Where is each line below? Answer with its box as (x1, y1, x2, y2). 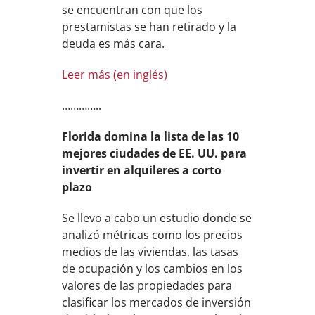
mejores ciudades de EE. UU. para (62, 146, 247, 161)
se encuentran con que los (62, 2, 203, 18)
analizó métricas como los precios (62, 227, 243, 243)
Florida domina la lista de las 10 (62, 129, 240, 144)
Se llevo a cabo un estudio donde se (62, 210, 252, 226)
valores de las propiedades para (62, 278, 233, 293)
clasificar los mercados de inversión (62, 295, 252, 310)
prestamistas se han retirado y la (62, 19, 237, 34)
